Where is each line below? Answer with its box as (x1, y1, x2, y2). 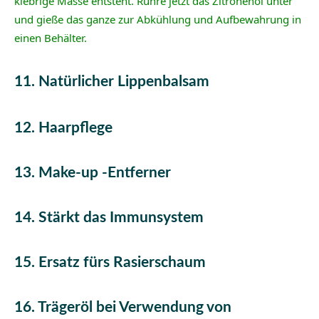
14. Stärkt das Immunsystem (14, 209, 204, 225)
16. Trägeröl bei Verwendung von (14, 299, 231, 315)
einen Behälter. (14, 31, 87, 46)
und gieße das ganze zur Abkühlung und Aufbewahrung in (14, 12, 301, 27)
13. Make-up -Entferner (14, 164, 171, 180)
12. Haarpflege (14, 120, 113, 135)
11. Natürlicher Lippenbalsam (14, 74, 213, 90)
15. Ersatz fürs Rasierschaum (14, 254, 206, 270)
